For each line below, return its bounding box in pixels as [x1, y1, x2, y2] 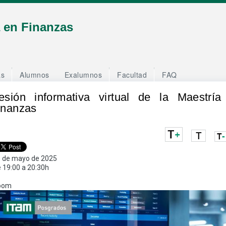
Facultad [117, 70, 147, 80]
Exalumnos [64, 70, 102, 80]
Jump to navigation [82, 1, 144, 9]
